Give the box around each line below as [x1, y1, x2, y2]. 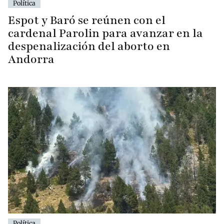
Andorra [8, 51, 54, 67]
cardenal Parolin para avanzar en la [8, 25, 203, 41]
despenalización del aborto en [8, 38, 170, 54]
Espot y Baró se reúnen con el [8, 12, 165, 28]
